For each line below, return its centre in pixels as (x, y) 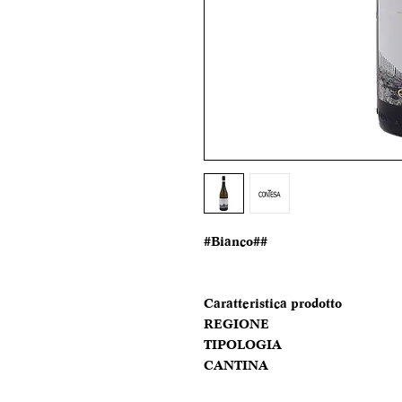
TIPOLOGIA (243, 345)
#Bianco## (236, 241)
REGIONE (236, 324)
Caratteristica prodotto (273, 303)
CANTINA (236, 365)
